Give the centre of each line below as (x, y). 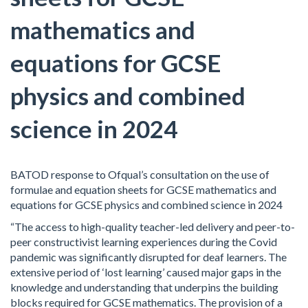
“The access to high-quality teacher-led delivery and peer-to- (153, 227)
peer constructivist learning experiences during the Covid (144, 242)
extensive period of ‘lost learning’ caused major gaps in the (146, 272)
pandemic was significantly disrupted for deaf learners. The (148, 257)
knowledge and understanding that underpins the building (144, 287)
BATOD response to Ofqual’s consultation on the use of (140, 174)
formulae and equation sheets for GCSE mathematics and (143, 189)
